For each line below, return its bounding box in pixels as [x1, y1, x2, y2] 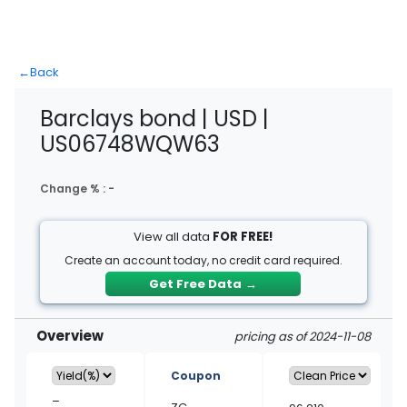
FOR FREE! [213, 228, 273, 245]
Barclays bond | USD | [40, 104, 269, 134]
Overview [36, 326, 104, 345]
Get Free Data [149, 275, 243, 293]
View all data [134, 228, 213, 245]
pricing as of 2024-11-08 [234, 328, 371, 345]
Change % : [40, 181, 108, 196]
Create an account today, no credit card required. [64, 253, 342, 268]
